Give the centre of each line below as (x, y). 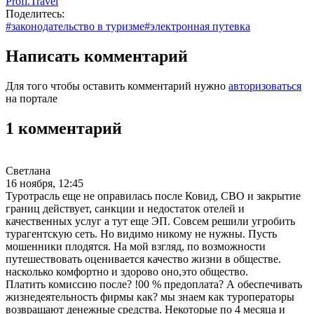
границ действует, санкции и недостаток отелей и (125, 208)
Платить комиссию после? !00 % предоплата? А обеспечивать (154, 284)
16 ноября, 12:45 (45, 183)
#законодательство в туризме (75, 26)
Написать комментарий (97, 56)
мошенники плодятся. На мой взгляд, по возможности (136, 246)
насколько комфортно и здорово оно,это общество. (127, 271)
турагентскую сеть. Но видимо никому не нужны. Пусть (141, 233)
